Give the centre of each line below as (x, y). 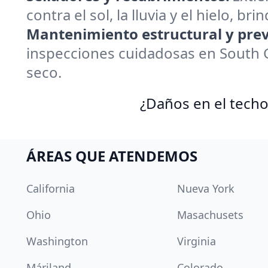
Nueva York (206, 188)
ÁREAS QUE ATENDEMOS (112, 156)
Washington (57, 241)
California (51, 188)
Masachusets (210, 215)
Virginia (197, 241)
